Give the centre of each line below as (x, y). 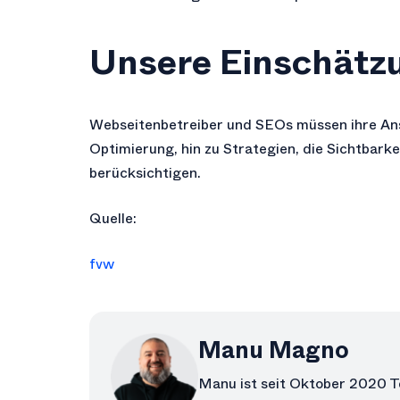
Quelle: (113, 218)
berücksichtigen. (145, 173)
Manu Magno (274, 350)
